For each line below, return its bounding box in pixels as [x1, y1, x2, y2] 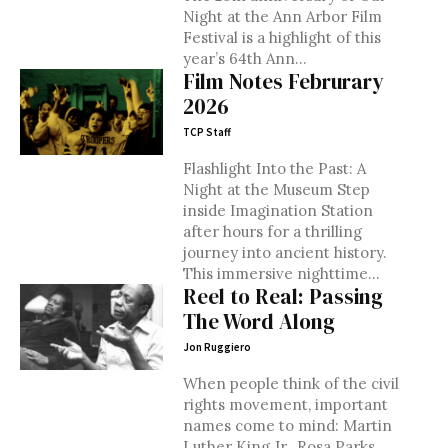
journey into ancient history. [182, 243, 387, 262]
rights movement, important [182, 395, 388, 414]
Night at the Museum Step [182, 180, 370, 199]
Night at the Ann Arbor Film [182, 7, 382, 26]
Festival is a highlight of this [182, 28, 381, 47]
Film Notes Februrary [182, 67, 384, 96]
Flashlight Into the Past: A [182, 159, 366, 178]
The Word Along [182, 307, 335, 336]
